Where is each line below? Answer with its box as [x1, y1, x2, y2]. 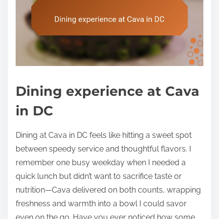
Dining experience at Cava [16, 83, 199, 99]
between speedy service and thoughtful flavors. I [16, 144, 191, 153]
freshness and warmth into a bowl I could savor [16, 198, 187, 208]
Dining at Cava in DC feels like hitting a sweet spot [16, 130, 192, 140]
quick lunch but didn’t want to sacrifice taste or [16, 171, 182, 181]
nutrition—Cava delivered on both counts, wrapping [16, 185, 201, 195]
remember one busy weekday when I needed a [16, 157, 186, 167]
